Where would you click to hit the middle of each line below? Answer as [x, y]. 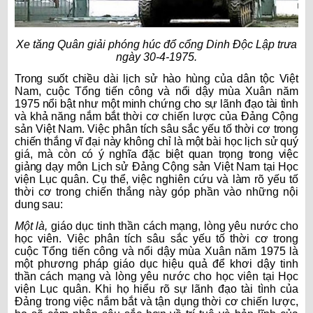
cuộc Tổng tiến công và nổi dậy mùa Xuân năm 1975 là [156, 252]
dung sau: [39, 205]
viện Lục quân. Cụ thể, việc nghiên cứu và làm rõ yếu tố [156, 180]
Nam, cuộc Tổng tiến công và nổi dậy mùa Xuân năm [156, 92]
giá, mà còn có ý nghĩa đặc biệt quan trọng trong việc [156, 154]
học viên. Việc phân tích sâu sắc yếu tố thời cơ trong [156, 239]
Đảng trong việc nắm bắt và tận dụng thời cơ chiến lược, [156, 302]
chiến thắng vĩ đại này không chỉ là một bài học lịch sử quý [156, 142]
